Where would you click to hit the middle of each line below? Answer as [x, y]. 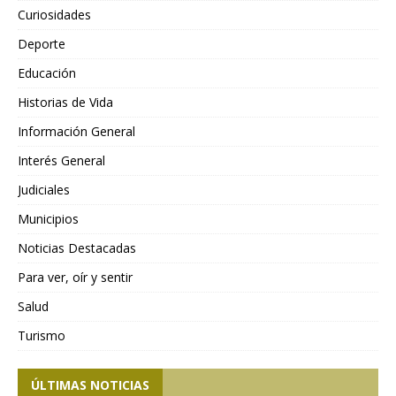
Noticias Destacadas [77, 248]
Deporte [42, 44]
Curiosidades [54, 15]
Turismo [42, 336]
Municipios [48, 219]
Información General [76, 132]
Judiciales [44, 190]
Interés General [61, 161]
